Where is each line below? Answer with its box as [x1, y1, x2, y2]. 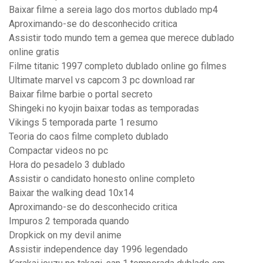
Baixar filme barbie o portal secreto [9, 89, 153, 100]
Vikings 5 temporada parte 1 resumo [9, 117, 158, 129]
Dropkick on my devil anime [9, 230, 122, 241]
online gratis [9, 46, 59, 58]
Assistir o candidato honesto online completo [9, 173, 195, 185]
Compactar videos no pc [9, 145, 108, 157]
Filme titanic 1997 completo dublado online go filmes [9, 60, 227, 72]
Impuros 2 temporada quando [9, 215, 129, 227]
